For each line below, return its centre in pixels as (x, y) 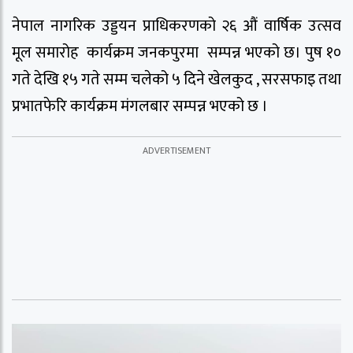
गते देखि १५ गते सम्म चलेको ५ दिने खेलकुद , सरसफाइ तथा (176, 79)
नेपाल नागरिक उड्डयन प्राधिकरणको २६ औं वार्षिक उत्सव (176, 26)
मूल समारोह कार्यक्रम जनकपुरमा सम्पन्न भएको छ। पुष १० (176, 52)
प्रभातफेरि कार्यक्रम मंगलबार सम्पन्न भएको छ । (140, 106)
